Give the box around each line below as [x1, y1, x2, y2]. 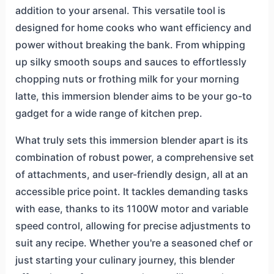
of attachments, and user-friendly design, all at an [15, 168, 248, 180]
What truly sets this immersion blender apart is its [15, 133, 248, 146]
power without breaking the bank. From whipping [15, 38, 245, 51]
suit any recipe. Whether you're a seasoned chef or [15, 236, 253, 249]
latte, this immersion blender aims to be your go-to [15, 89, 252, 102]
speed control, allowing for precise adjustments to [15, 219, 251, 232]
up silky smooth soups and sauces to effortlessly [15, 55, 246, 68]
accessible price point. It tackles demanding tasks [15, 185, 248, 198]
